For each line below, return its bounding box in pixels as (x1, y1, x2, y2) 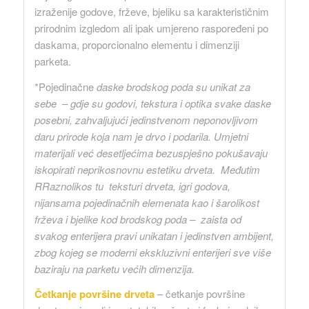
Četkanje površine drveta (34, 286, 154, 302)
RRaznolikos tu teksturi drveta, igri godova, (34, 178, 230, 193)
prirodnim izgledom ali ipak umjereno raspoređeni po (34, 20, 268, 35)
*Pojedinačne (34, 79, 94, 94)
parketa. (34, 53, 71, 68)
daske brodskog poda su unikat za (93, 79, 250, 94)
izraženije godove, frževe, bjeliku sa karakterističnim (34, 3, 269, 19)
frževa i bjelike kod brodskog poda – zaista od (34, 211, 241, 226)
